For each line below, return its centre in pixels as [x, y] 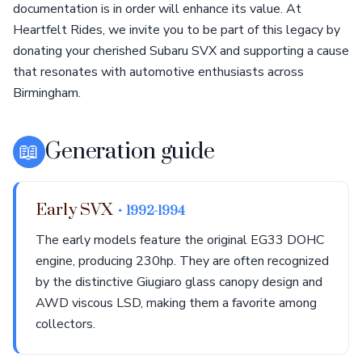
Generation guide [130, 152]
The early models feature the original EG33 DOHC [180, 240]
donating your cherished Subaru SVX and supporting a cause [181, 51]
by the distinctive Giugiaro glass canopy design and [179, 282]
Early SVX [77, 210]
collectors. [65, 324]
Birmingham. [47, 93]
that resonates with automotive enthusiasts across [158, 72]
